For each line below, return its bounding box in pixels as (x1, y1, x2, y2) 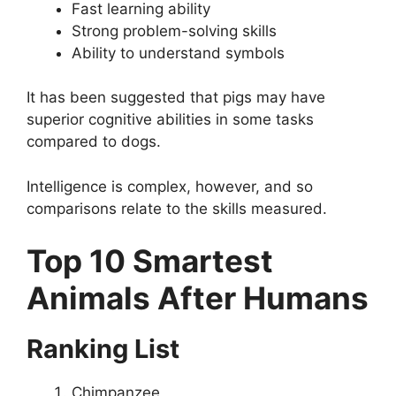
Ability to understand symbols (72, 43, 285, 62)
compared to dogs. (27, 133, 161, 151)
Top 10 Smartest (27, 242, 273, 280)
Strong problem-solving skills (72, 21, 277, 40)
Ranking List (27, 333, 179, 365)
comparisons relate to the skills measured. (27, 199, 327, 217)
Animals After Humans (27, 279, 369, 317)
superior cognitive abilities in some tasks (27, 110, 314, 129)
